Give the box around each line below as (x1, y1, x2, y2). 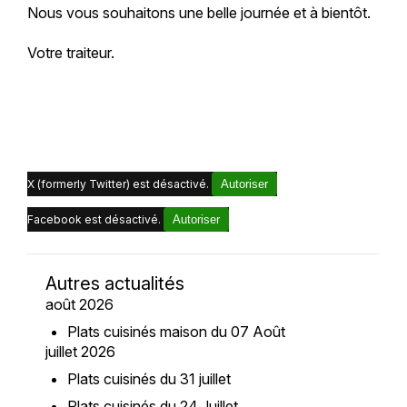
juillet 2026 (45, 342, 115, 362)
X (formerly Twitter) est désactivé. (26, 177, 212, 192)
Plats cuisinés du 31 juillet (66, 370, 231, 389)
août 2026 (45, 295, 114, 314)
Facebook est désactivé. (26, 213, 164, 227)
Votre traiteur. (26, 44, 114, 63)
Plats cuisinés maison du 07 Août (66, 323, 285, 342)
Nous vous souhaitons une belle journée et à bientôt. (26, 4, 371, 23)
